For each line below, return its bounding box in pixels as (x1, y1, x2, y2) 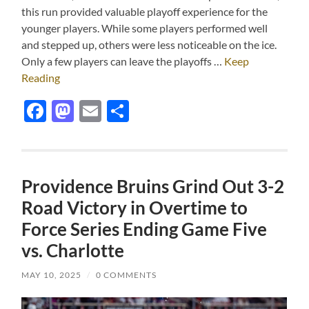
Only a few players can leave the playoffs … (21, 54, 225, 68)
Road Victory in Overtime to (21, 197, 248, 219)
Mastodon (74, 97, 173, 125)
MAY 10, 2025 (21, 270, 82, 281)
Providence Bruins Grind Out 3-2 (21, 175, 285, 198)
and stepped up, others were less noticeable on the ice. (21, 38, 277, 52)
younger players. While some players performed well (21, 21, 268, 35)
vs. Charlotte (21, 239, 125, 262)
